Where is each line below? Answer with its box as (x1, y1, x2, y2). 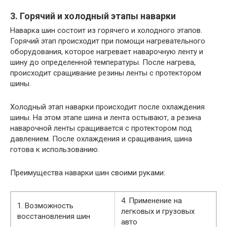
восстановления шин (17, 212, 90, 221)
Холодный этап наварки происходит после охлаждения (10, 102, 205, 112)
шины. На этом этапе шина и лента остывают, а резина (10, 113, 201, 123)
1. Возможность (17, 201, 73, 211)
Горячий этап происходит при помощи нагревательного (10, 36, 205, 46)
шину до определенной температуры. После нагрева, (10, 58, 196, 67)
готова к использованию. (10, 145, 99, 155)
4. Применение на (121, 196, 182, 206)
